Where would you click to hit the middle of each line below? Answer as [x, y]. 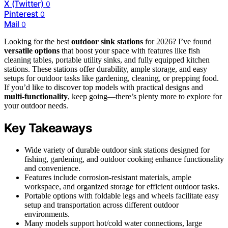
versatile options [32, 50]
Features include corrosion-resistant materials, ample [108, 177]
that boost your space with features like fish [130, 50]
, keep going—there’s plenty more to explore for [145, 96]
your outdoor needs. [36, 105]
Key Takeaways [48, 128]
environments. [47, 214]
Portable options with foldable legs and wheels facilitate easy [122, 195]
